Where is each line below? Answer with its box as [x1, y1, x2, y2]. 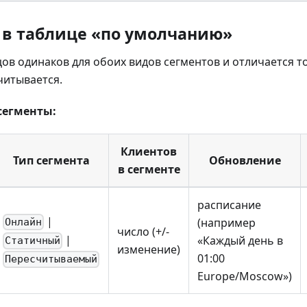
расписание [197, 197, 261, 212]
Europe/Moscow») [197, 268, 292, 284]
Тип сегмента [13, 152, 90, 168]
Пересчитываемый [5, 253, 98, 266]
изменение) [117, 241, 180, 257]
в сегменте [117, 161, 180, 177]
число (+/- [117, 223, 169, 239]
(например [197, 214, 256, 230]
